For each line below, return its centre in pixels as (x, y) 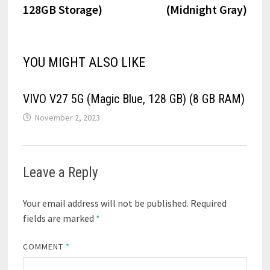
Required (208, 203)
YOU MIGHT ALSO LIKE (84, 63)
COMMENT (44, 247)
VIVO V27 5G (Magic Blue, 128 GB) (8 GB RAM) (133, 99)
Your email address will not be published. (105, 203)
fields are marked (59, 218)
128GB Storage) (62, 10)
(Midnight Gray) (207, 10)
